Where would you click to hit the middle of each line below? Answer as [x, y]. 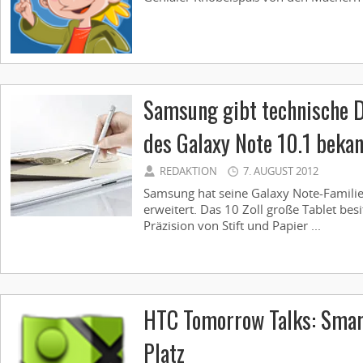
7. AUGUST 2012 [281, 171]
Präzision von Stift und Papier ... [232, 225]
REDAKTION [188, 171]
